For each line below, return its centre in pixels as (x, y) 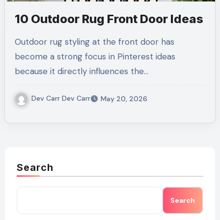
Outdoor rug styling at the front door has (18, 42)
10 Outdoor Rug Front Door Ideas (109, 19)
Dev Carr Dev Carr (61, 98)
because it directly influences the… (81, 71)
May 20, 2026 (124, 98)
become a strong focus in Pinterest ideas (95, 56)
